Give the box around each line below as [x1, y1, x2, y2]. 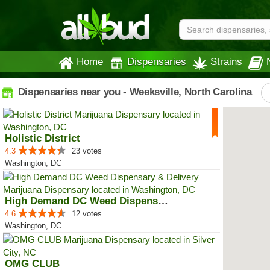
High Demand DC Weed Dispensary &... [158, 195, 168, 207]
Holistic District [5, 133, 80, 144]
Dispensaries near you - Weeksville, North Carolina [15, 86, 252, 98]
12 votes [72, 209, 102, 218]
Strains [210, 56, 242, 67]
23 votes [72, 146, 102, 155]
